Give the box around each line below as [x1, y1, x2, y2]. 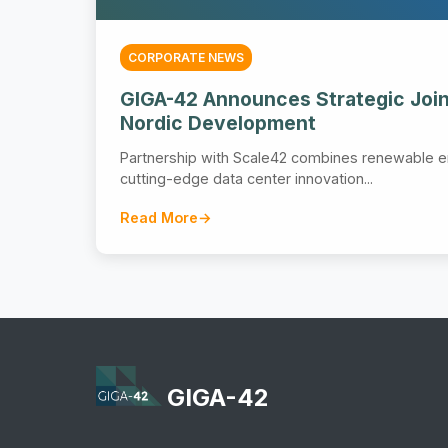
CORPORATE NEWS [128, 49, 244, 65]
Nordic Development [120, 110, 316, 135]
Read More [120, 208, 198, 226]
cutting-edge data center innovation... [120, 169, 373, 187]
